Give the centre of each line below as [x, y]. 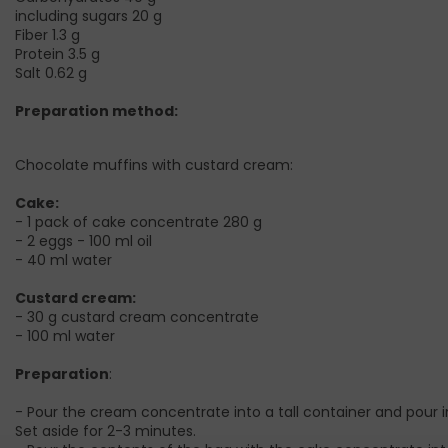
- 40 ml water [63, 260]
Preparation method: [96, 111]
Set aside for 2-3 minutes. [105, 431]
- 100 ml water [65, 336]
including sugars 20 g [88, 16]
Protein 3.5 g [57, 54]
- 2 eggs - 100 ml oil [83, 241]
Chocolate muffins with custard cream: [154, 165]
